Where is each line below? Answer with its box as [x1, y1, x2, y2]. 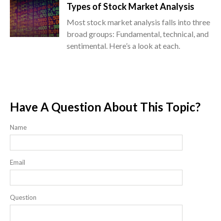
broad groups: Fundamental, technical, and [67, 29, 209, 38]
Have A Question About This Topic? [10, 99, 201, 114]
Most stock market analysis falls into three [67, 17, 210, 27]
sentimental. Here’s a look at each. [67, 40, 180, 50]
